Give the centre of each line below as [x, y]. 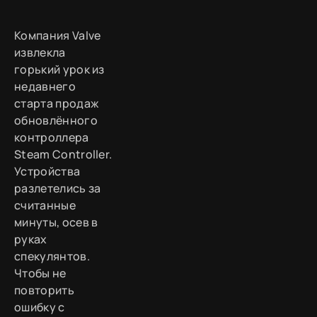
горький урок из [59, 69]
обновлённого [56, 120]
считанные [45, 205]
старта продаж [57, 103]
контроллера [52, 137]
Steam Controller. [63, 154]
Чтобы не [40, 273]
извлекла [40, 52]
